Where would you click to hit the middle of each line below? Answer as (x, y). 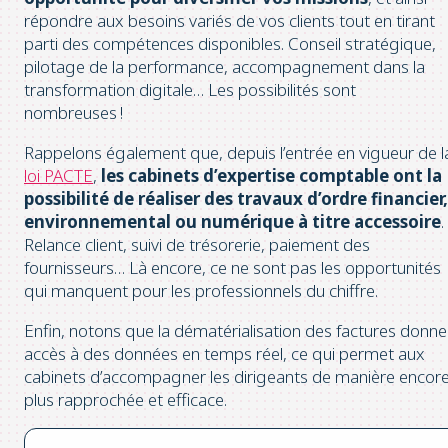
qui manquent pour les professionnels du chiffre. (201, 290)
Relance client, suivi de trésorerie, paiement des (197, 244)
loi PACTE (58, 175)
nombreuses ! (73, 112)
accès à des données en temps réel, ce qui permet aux (224, 353)
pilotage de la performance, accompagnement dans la (224, 66)
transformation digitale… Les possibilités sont (190, 89)
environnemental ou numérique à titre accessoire (232, 221)
